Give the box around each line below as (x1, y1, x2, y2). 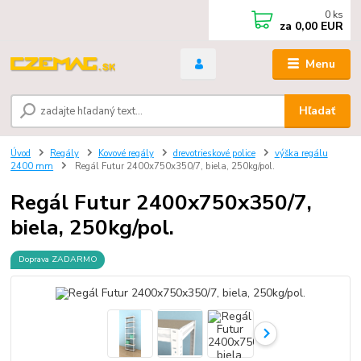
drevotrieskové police (172, 147, 255, 160)
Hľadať (299, 103, 336, 119)
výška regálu (274, 147, 328, 160)
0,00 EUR (292, 19, 344, 34)
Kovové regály (98, 147, 154, 160)
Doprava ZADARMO (18, 253, 98, 266)
